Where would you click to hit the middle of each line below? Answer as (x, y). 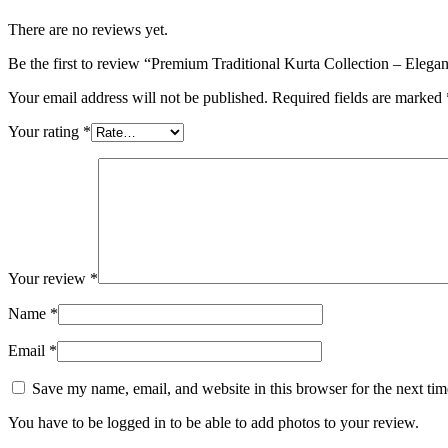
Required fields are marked (359, 97)
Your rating (45, 131)
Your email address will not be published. (138, 97)
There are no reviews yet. (88, 29)
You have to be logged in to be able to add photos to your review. (213, 422)
